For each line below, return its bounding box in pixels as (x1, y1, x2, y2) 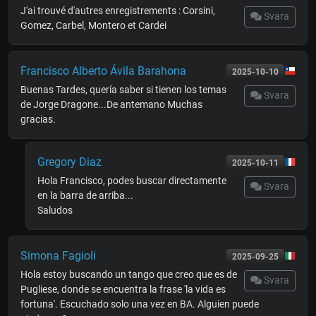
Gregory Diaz (37, 154, 102, 169)
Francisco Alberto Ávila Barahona (20, 63, 186, 78)
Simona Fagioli (20, 248, 96, 262)
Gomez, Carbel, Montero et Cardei (20, 19, 166, 31)
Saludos (37, 204, 73, 216)
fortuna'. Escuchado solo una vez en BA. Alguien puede (20, 298, 259, 310)
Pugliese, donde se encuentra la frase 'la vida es (20, 283, 226, 295)
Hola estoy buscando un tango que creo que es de (20, 268, 237, 280)
